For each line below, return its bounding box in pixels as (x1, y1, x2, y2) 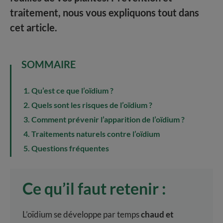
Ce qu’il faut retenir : (22, 178, 166, 198)
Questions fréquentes (31, 143, 109, 153)
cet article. (10, 21, 57, 33)
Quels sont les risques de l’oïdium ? (31, 100, 152, 110)
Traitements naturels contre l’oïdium (31, 128, 160, 138)
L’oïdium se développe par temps (22, 209, 141, 220)
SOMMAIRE (21, 58, 76, 70)
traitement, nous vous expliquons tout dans (10, 6, 199, 18)
